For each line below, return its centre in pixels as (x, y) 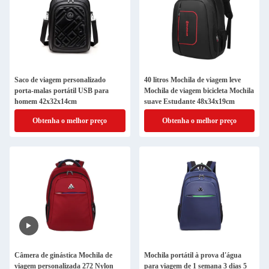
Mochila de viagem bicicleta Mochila (199, 91)
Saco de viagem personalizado (60, 80)
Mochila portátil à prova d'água (192, 255)
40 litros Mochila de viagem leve (192, 80)
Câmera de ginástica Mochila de (63, 255)
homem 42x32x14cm (46, 101)
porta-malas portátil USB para (62, 91)
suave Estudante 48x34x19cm (189, 101)
